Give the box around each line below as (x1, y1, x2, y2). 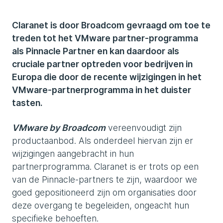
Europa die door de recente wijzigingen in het (12, 72, 202, 82)
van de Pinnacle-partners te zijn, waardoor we (12, 174, 197, 185)
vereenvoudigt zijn (106, 122, 182, 133)
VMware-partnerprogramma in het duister (12, 85, 191, 95)
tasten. (12, 98, 42, 108)
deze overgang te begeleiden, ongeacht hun (12, 200, 189, 211)
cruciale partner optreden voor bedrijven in (12, 59, 193, 69)
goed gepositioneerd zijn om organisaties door (12, 187, 197, 198)
